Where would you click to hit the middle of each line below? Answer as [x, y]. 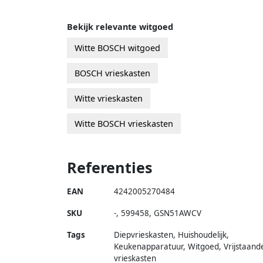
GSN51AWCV [178, 213]
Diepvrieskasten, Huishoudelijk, [171, 235]
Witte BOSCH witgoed [117, 48]
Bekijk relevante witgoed [120, 26]
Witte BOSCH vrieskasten [124, 123]
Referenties [110, 167]
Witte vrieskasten [109, 98]
